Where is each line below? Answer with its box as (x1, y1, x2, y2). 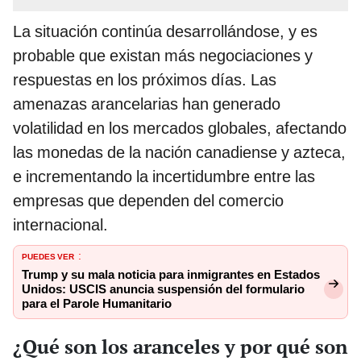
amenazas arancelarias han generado (13, 93, 280, 114)
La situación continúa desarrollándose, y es (13, 21, 317, 41)
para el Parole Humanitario (22, 296, 172, 311)
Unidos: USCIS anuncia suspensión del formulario (22, 281, 305, 297)
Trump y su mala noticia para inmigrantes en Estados (22, 267, 320, 282)
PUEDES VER (22, 248, 74, 262)
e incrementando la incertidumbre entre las (13, 166, 315, 186)
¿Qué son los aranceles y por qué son (13, 333, 347, 359)
